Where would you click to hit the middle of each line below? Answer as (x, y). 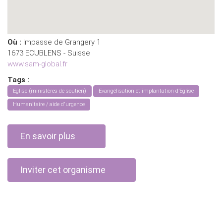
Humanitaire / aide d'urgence (49, 104)
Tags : (18, 80)
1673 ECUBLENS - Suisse (49, 53)
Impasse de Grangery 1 (62, 42)
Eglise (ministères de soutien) (50, 91)
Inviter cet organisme (63, 170)
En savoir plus (48, 136)
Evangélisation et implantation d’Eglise (146, 91)
